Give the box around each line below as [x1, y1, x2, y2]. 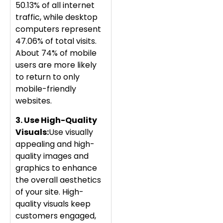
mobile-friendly [15, 83, 76, 95]
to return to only [15, 71, 80, 83]
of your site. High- [15, 186, 84, 198]
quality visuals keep [15, 198, 91, 210]
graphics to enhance [15, 162, 97, 174]
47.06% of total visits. [15, 35, 97, 47]
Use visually [49, 126, 93, 138]
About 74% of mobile [15, 47, 97, 59]
